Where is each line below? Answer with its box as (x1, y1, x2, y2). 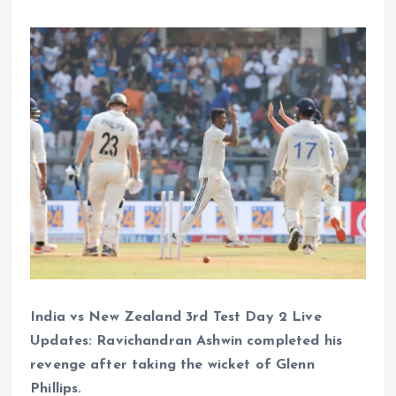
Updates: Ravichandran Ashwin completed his (30, 333, 342, 348)
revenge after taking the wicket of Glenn (30, 357, 315, 372)
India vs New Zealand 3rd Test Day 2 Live (30, 309, 322, 324)
